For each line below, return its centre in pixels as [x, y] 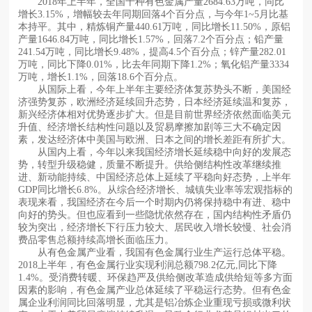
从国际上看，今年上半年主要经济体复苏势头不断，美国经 [155, 90]
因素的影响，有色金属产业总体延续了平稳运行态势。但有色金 [155, 290]
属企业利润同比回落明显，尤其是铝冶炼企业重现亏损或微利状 [155, 303]
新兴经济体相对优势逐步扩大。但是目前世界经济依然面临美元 [155, 115]
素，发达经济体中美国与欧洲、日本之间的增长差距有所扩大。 [155, 140]
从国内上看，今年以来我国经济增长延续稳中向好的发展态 [155, 153]
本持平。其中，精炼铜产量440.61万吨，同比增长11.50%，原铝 [155, 27]
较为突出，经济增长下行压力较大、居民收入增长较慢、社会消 [155, 228]
